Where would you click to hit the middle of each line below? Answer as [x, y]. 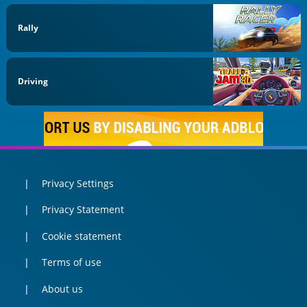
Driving [33, 82]
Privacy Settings [77, 183]
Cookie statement [81, 236]
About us [62, 288]
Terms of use [71, 262]
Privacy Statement [83, 210]
